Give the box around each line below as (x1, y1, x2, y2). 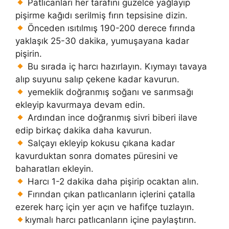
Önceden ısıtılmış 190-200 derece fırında (25, 23, 196, 34)
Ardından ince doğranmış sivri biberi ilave (25, 112, 198, 123)
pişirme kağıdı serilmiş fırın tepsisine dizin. (15, 10, 188, 21)
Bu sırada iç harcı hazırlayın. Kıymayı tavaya (25, 61, 208, 72)
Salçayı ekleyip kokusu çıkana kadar (25, 138, 175, 149)
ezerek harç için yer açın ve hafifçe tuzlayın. (15, 202, 194, 213)
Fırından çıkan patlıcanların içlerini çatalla (25, 189, 196, 200)
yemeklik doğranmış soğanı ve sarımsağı (25, 87, 194, 98)
